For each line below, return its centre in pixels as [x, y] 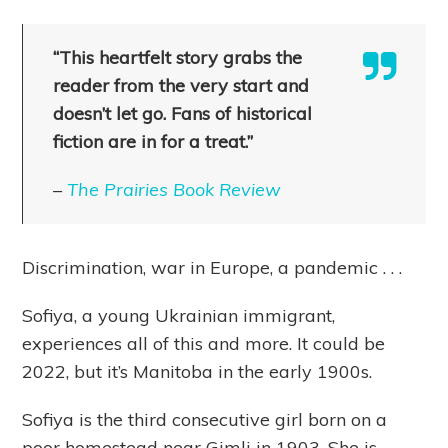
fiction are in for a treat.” [153, 142]
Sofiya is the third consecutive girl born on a [205, 420]
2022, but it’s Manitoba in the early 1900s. [197, 372]
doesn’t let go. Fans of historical [183, 114]
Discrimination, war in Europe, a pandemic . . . [212, 268]
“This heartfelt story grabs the [178, 58]
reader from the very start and [181, 86]
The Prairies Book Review [174, 190]
